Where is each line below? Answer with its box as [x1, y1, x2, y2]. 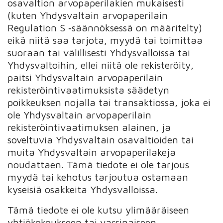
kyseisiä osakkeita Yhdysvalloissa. [7, 183, 158, 195]
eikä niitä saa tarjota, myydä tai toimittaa [7, 34, 203, 46]
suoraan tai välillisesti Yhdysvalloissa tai [7, 46, 191, 58]
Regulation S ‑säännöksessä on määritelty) [7, 21, 203, 33]
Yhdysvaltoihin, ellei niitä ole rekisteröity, [7, 59, 194, 71]
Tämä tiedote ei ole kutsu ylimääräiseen [7, 204, 190, 216]
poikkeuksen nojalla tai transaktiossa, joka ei [7, 96, 211, 108]
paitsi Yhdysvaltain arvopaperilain [7, 71, 163, 83]
